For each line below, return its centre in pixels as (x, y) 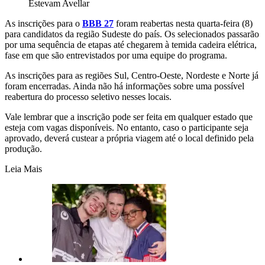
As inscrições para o (43, 24)
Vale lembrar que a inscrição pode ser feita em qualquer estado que (129, 117)
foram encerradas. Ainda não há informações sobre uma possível (125, 86)
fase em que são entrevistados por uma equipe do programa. (116, 56)
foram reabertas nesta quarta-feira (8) (183, 24)
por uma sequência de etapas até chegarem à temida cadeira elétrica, (131, 45)
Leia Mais (23, 169)
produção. (23, 149)
